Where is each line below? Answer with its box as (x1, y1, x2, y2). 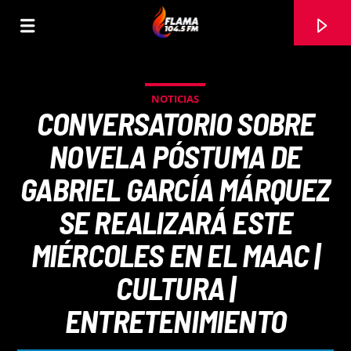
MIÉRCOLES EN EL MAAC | (31, 236, 320, 273)
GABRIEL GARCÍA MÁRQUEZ (20, 170, 331, 208)
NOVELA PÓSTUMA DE (49, 137, 302, 175)
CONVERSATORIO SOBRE (36, 104, 315, 142)
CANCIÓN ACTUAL (17, 288, 89, 302)
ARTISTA (17, 331, 58, 346)
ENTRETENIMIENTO (65, 302, 286, 339)
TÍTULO (17, 312, 62, 332)
